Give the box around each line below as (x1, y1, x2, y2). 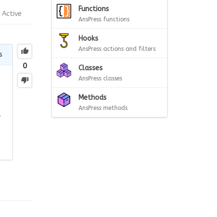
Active (2, 9, 22, 18)
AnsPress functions (78, 16, 129, 23)
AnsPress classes (78, 75, 122, 82)
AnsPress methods (78, 105, 127, 111)
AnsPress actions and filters (78, 46, 155, 52)
